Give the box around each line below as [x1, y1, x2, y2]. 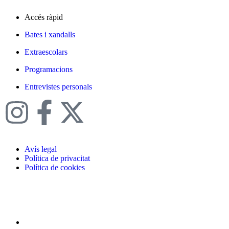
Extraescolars [25, 47, 67, 56]
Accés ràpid [25, 12, 63, 21]
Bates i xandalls [25, 30, 75, 39]
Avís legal [25, 144, 57, 153]
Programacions [25, 64, 73, 74]
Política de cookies [25, 163, 85, 172]
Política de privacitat [25, 153, 90, 163]
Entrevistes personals [25, 82, 92, 91]
